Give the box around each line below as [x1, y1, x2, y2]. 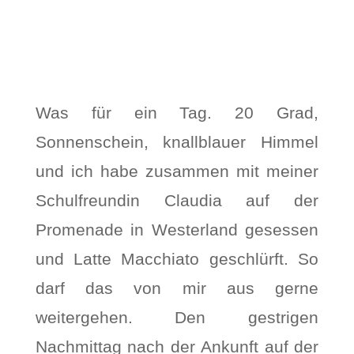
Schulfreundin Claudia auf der [35, 191, 319, 209]
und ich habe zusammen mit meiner [35, 162, 319, 180]
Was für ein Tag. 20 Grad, [35, 104, 319, 122]
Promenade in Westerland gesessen [35, 220, 319, 239]
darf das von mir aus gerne [35, 279, 319, 297]
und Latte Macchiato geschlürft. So [35, 250, 319, 268]
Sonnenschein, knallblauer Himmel [35, 133, 319, 151]
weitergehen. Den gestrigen [35, 308, 319, 326]
